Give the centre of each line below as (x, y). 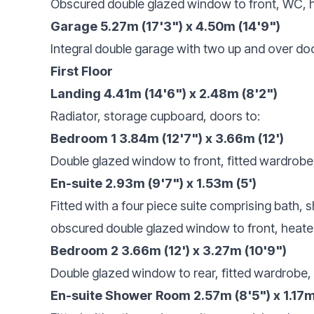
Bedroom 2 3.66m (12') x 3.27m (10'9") (169, 250)
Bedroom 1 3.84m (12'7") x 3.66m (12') (167, 138)
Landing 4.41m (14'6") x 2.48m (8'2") (164, 93)
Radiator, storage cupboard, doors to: (155, 116)
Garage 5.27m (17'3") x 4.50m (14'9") (165, 26)
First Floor (82, 71)
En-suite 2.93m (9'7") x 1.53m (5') (153, 183)
